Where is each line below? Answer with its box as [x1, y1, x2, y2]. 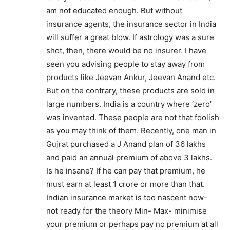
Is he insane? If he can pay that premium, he [46, 166, 205, 176]
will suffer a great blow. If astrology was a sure [46, 32, 214, 42]
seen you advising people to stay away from [46, 59, 205, 69]
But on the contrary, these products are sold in [46, 86, 215, 95]
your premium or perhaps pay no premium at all [46, 219, 218, 229]
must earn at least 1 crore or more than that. [46, 179, 205, 189]
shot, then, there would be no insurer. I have [46, 46, 206, 55]
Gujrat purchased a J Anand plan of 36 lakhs [46, 139, 206, 149]
